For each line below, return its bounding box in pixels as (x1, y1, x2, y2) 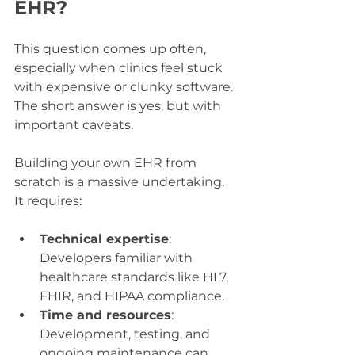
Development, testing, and (40, 326, 213, 342)
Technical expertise (40, 231, 169, 246)
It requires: (14, 193, 82, 208)
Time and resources (40, 307, 171, 323)
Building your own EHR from (14, 155, 200, 170)
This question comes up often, (14, 40, 209, 56)
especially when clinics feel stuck (14, 59, 226, 75)
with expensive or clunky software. (14, 78, 236, 94)
